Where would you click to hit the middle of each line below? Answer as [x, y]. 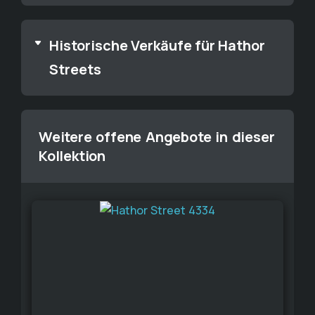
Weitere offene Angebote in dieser [157, 137]
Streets [75, 69]
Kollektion [72, 156]
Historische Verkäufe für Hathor [157, 45]
